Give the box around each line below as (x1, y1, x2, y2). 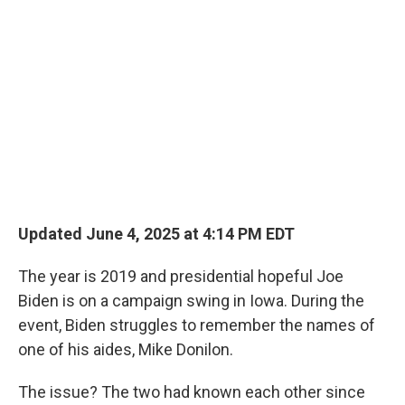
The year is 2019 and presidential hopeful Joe (18, 266, 344, 286)
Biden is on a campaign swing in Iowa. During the (18, 290, 364, 310)
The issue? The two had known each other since (18, 381, 365, 401)
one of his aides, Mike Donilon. (18, 339, 233, 359)
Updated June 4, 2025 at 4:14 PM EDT (18, 223, 295, 243)
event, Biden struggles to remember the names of (18, 315, 375, 334)
